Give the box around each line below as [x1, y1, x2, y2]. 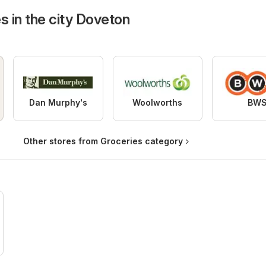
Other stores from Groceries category [23, 136, 183, 147]
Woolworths [132, 97, 183, 108]
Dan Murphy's [28, 97, 87, 108]
